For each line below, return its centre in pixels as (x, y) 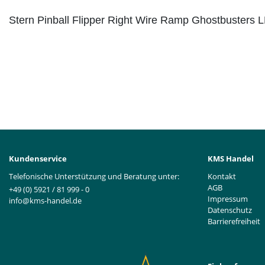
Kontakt (222, 176)
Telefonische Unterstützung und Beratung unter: (94, 176)
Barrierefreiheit (234, 221)
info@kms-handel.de (45, 201)
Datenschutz (230, 210)
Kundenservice (38, 158)
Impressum (228, 198)
